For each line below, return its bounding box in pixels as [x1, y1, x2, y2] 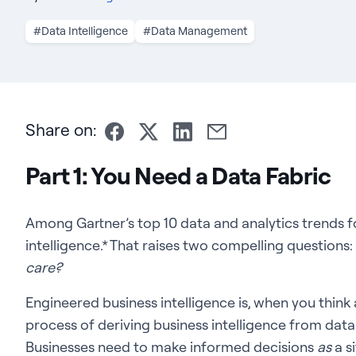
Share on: [25, 119, 97, 141]
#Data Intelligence [33, 23, 128, 38]
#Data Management [142, 23, 247, 38]
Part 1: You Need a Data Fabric [25, 160, 331, 191]
